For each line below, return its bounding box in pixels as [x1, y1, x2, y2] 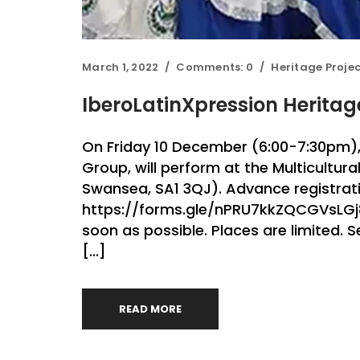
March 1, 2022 [82, 59, 159, 75]
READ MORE [119, 301, 182, 317]
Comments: [176, 59, 246, 75]
